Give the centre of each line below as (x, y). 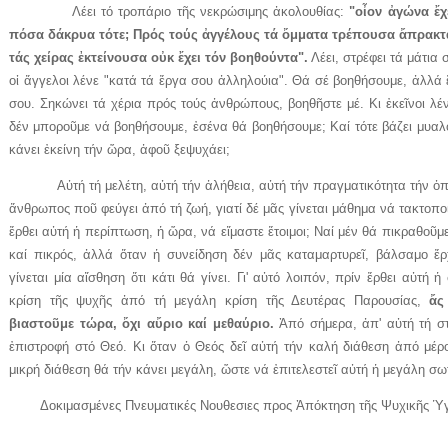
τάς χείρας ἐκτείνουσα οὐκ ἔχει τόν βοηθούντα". (158, 57)
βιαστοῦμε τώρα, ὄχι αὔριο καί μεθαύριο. (141, 323)
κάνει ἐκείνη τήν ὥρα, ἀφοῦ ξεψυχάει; (119, 149)
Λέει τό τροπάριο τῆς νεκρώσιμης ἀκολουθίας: (179, 11)
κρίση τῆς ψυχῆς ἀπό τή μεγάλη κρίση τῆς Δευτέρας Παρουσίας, (219, 300)
